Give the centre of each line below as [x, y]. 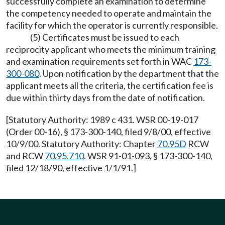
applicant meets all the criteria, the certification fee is [110, 85]
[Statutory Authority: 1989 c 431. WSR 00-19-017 [102, 120]
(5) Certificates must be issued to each [105, 37]
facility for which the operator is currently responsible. [112, 25]
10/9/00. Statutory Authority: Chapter [82, 144]
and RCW [25, 156]
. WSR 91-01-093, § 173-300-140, [148, 156]
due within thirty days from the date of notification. [105, 97]
